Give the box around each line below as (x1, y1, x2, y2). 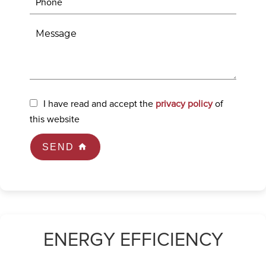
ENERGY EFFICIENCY (43, 231, 223, 250)
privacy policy (156, 99, 213, 109)
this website (30, 115, 80, 124)
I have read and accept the (43, 99, 156, 109)
